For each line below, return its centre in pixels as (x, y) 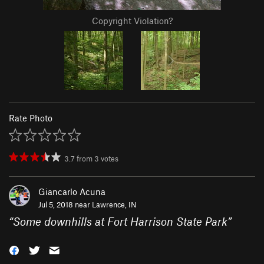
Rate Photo (31, 118)
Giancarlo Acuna (72, 192)
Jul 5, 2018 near (65, 205)
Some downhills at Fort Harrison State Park (120, 222)
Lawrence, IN (114, 205)
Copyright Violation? (132, 21)
